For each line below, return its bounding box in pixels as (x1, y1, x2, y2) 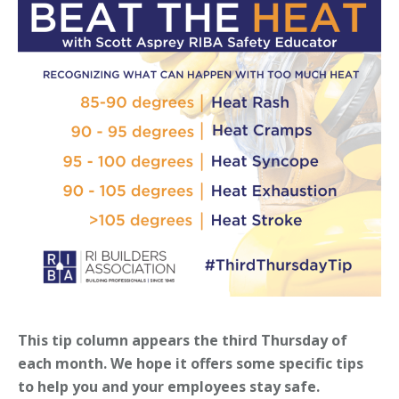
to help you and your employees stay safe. (18, 377, 320, 397)
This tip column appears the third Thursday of (18, 330, 347, 351)
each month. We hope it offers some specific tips (18, 354, 363, 374)
